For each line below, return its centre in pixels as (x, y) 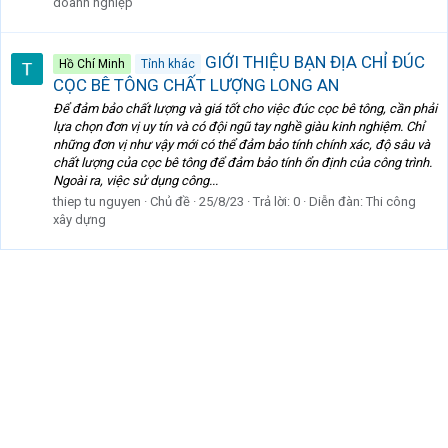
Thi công (391, 202)
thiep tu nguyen (97, 202)
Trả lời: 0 (276, 202)
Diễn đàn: (337, 202)
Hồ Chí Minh (92, 63)
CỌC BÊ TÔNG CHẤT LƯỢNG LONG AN (196, 84)
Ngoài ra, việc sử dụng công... (135, 181)
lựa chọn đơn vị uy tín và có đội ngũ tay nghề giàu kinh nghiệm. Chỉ (238, 127)
